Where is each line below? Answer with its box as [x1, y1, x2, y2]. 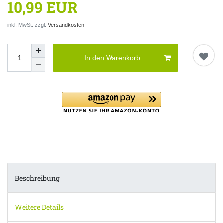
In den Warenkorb [84, 53, 141, 62]
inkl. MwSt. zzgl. [7, 22, 48, 28]
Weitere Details [15, 202, 64, 212]
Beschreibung [15, 173, 60, 183]
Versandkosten [48, 22, 84, 28]
